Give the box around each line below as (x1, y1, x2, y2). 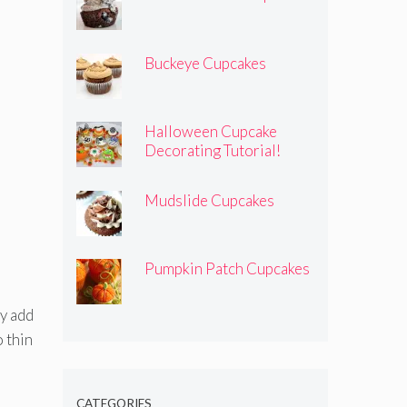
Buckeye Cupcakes (144, 53, 266, 73)
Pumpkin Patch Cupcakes (144, 259, 310, 279)
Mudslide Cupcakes (144, 190, 274, 210)
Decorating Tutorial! (144, 141, 281, 161)
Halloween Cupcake (144, 122, 277, 142)
